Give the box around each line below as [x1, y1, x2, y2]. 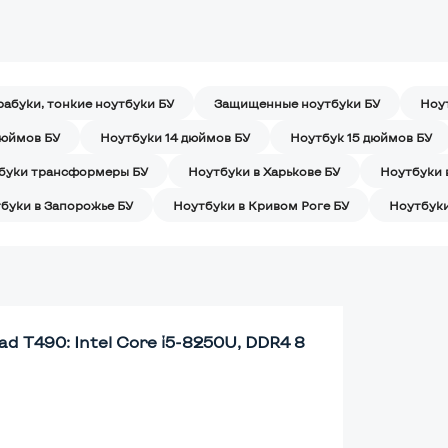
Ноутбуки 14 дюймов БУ [100, 129, 250, 144]
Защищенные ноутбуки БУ [214, 95, 380, 110]
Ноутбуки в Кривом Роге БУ [173, 197, 349, 212]
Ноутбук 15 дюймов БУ [290, 129, 432, 144]
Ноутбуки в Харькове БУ [188, 163, 340, 178]
